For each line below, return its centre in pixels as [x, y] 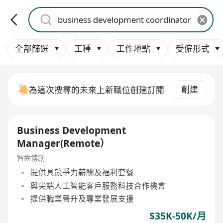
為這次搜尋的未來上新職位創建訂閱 [97, 90]
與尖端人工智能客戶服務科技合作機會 [98, 185]
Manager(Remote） [63, 144]
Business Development [72, 131]
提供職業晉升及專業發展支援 [82, 198]
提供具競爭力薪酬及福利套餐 [82, 172]
